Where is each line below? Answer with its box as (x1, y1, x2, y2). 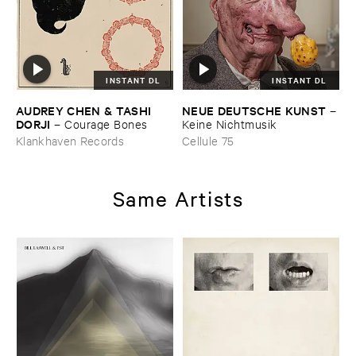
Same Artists (112, 184, 244, 211)
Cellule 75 (182, 132, 234, 148)
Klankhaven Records (16, 132, 125, 148)
